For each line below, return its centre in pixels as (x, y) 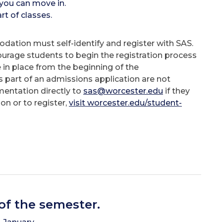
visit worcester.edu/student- (125, 103)
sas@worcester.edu (123, 91)
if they (176, 91)
